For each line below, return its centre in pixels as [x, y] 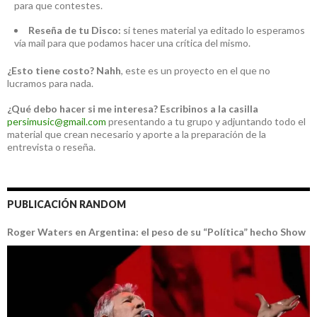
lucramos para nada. [50, 83]
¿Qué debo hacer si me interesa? [82, 109]
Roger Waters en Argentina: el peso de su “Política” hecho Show [156, 232]
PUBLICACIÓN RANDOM [67, 204]
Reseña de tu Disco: [75, 30]
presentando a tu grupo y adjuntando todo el [206, 122]
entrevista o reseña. [51, 147]
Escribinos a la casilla [209, 109]
